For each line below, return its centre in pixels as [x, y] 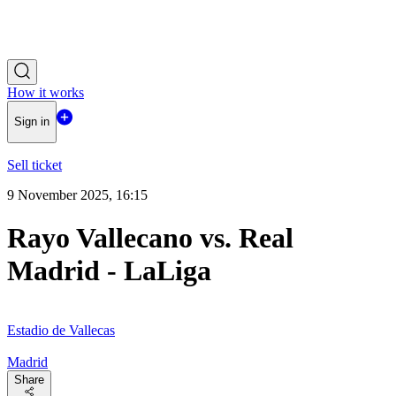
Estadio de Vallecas [61, 330]
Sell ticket [34, 164]
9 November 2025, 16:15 [77, 194]
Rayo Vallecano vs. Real [150, 238]
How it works [46, 92]
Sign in [32, 122]
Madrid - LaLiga [109, 271]
